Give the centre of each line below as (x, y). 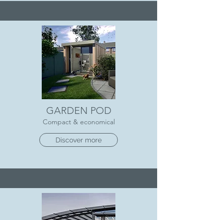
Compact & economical (79, 122)
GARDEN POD (79, 110)
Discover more (79, 140)
